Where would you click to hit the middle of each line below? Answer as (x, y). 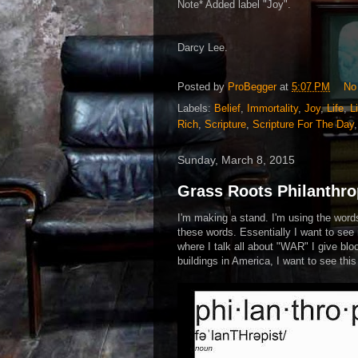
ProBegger (252, 86)
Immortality (272, 108)
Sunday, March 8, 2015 (236, 159)
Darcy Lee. (203, 47)
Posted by (203, 86)
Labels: (196, 108)
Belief (227, 108)
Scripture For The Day (303, 124)
